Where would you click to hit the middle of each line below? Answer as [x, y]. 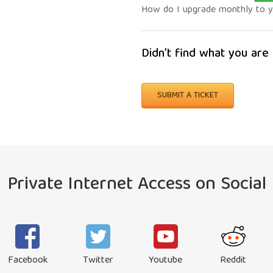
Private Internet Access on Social [136, 185]
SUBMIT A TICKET [188, 96]
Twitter [98, 261]
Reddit [233, 261]
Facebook [27, 261]
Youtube [165, 261]
